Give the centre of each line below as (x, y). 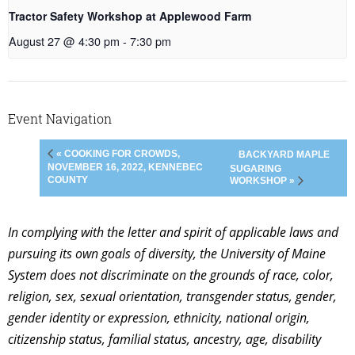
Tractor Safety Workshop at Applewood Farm (130, 15)
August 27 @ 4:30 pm (64, 40)
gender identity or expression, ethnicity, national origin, (159, 317)
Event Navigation (60, 118)
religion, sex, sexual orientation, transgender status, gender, (172, 296)
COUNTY (68, 179)
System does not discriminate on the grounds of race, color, (171, 275)
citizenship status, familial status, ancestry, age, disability (164, 339)
